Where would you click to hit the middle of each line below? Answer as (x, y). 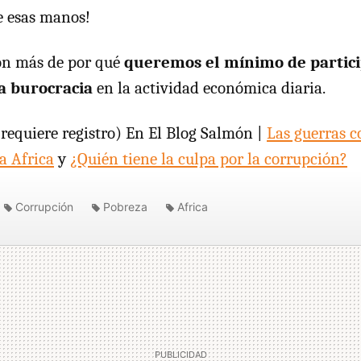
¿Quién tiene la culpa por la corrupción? (209, 159)
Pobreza (125, 207)
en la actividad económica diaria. (209, 88)
